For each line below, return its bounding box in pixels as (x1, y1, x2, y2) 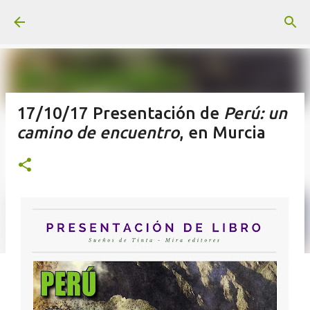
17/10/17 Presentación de (17, 104, 224, 122)
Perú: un (224, 104, 287, 122)
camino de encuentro (17, 123, 179, 142)
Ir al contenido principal (95, 11, 215, 24)
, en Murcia (179, 123, 266, 142)
